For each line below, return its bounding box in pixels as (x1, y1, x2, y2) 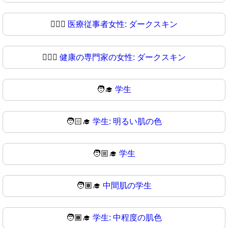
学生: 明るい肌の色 (93, 117, 162, 126)
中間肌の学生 (103, 181, 152, 190)
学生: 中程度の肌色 (93, 213, 162, 222)
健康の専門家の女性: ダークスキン (60, 52, 186, 62)
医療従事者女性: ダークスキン (68, 19, 178, 28)
